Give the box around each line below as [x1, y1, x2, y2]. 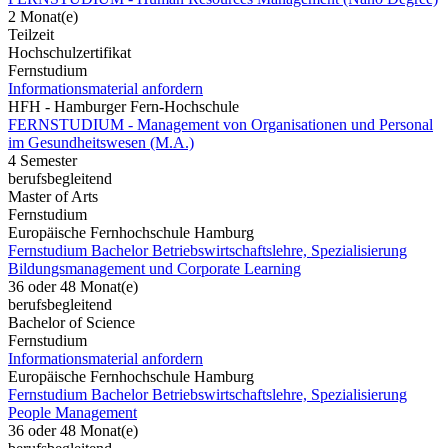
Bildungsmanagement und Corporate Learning [8, 259, 301, 277]
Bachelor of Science [8, 313, 135, 331]
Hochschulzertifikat [8, 43, 131, 61]
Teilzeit [8, 25, 54, 43]
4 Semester [8, 151, 77, 169]
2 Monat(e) [8, 7, 78, 25]
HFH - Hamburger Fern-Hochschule [8, 97, 239, 115]
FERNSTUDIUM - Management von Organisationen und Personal [8, 115, 433, 133]
